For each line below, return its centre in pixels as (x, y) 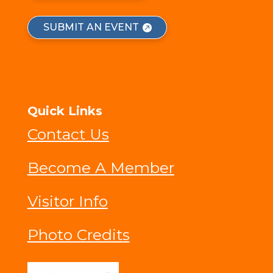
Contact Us (68, 134)
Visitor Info (67, 201)
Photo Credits (78, 235)
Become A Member (101, 168)
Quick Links (65, 111)
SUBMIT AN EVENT (91, 27)
